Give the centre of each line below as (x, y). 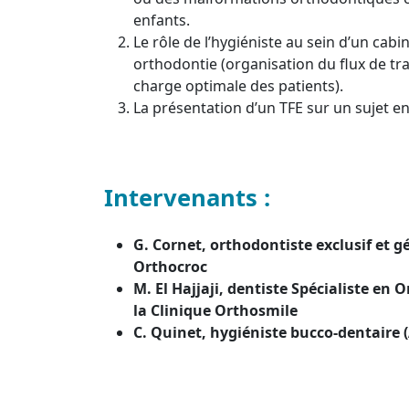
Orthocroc (170, 267)
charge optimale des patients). (238, 86)
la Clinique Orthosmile (215, 310)
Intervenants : (190, 198)
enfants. (162, 20)
